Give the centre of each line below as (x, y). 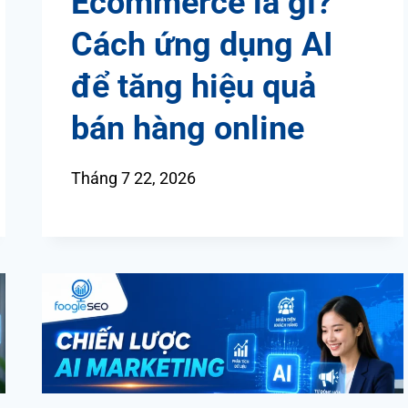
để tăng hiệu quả (193, 87)
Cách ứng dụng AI (202, 45)
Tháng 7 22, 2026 (133, 178)
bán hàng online (187, 129)
